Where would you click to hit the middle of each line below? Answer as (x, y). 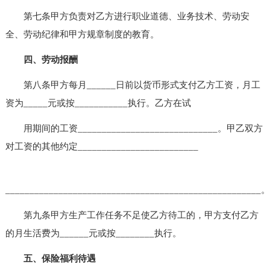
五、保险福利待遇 (50, 258)
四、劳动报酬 (41, 59)
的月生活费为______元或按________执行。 (93, 233)
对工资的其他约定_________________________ (102, 146)
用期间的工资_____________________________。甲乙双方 (134, 128)
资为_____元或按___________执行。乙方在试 (98, 103)
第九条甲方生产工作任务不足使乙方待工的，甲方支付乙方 (132, 215)
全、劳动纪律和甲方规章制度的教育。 (82, 34)
